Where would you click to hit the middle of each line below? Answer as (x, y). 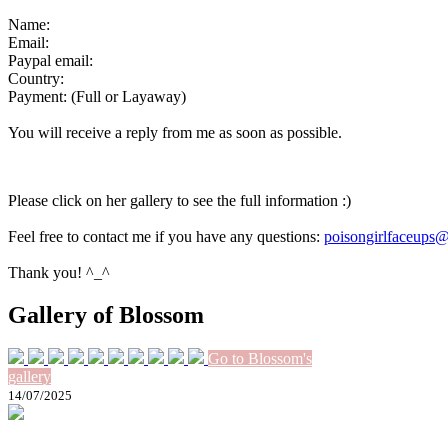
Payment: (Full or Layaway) (97, 96)
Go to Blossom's (260, 359)
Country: (36, 78)
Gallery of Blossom (106, 314)
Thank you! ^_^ (59, 272)
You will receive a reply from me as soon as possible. (175, 132)
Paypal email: (50, 60)
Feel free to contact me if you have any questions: (166, 236)
